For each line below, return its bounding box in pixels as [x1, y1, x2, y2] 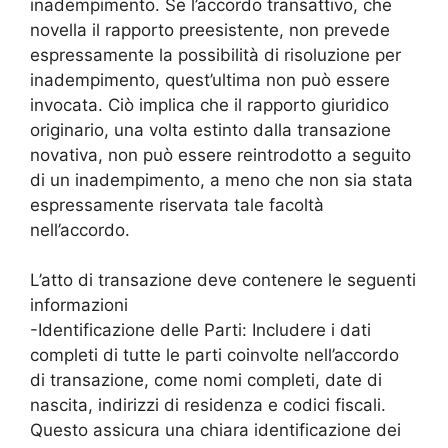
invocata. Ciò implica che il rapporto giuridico [30, 94, 389, 115]
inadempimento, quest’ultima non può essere [30, 69, 390, 90]
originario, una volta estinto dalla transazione [30, 119, 391, 140]
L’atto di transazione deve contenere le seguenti [30, 270, 416, 291]
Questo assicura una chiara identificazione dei [30, 420, 401, 441]
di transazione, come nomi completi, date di [30, 370, 382, 391]
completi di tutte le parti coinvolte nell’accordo [30, 345, 399, 366]
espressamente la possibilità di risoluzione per [30, 44, 401, 65]
